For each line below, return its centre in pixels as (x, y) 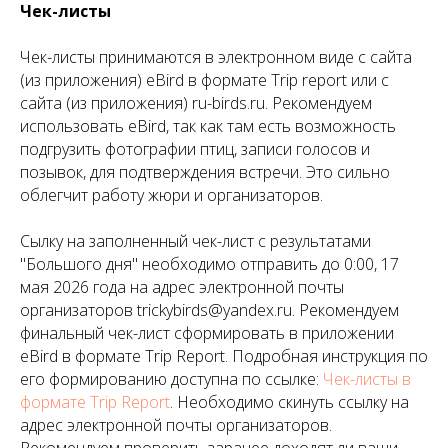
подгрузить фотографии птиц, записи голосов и (195, 148)
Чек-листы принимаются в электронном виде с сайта (216, 56)
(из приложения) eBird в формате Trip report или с (204, 79)
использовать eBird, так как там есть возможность (208, 125)
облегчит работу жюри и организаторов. (171, 194)
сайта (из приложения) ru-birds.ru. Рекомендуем (196, 102)
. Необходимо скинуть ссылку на (289, 401)
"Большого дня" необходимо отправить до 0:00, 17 (209, 263)
